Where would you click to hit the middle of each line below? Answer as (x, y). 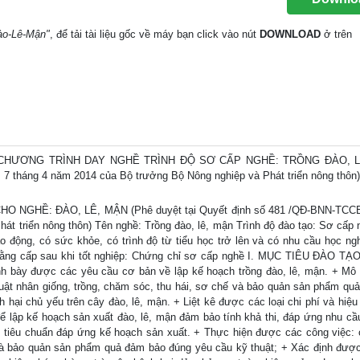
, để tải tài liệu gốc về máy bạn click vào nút (155, 34)
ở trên (336, 34)
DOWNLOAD (290, 34)
